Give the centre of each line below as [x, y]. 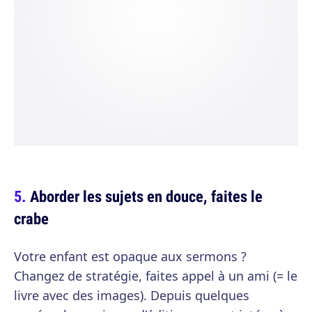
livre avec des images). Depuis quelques [132, 296]
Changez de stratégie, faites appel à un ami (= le [156, 276]
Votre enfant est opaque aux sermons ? [130, 257]
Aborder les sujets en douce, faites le [146, 196]
